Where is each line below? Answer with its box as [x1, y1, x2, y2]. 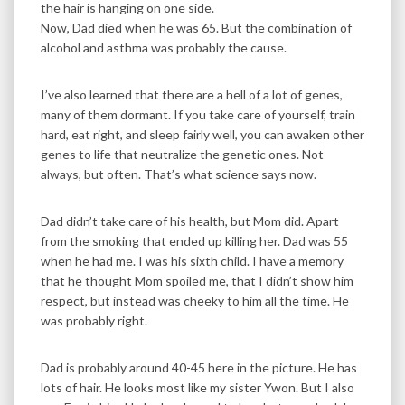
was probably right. [41, 313, 147, 329]
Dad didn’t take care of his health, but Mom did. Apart [41, 213, 339, 230]
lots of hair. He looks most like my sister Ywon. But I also [41, 380, 354, 396]
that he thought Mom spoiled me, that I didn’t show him [41, 273, 353, 289]
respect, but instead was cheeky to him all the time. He [41, 293, 349, 309]
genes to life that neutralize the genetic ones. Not [41, 146, 324, 163]
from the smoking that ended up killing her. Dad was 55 [41, 233, 348, 250]
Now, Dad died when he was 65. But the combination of [41, 20, 352, 36]
